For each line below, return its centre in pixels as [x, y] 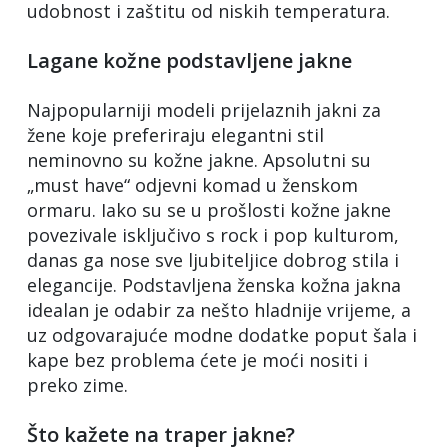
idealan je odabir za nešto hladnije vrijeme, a [219, 309]
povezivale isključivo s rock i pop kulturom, [213, 234]
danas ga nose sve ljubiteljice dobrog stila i [213, 259]
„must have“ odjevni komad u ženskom [192, 184]
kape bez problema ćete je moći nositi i [197, 359]
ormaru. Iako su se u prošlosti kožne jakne [209, 209]
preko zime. [77, 384]
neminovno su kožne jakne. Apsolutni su [199, 159]
